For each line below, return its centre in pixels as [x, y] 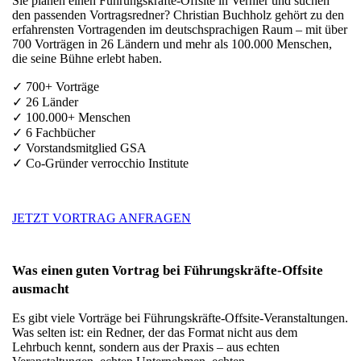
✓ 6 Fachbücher [54, 133]
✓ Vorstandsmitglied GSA [79, 148]
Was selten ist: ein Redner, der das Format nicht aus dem [155, 332]
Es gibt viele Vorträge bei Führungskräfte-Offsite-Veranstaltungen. [180, 318]
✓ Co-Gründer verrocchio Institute [100, 163]
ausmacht [41, 289]
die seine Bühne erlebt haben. [87, 58]
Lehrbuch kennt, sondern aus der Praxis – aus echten [146, 347]
